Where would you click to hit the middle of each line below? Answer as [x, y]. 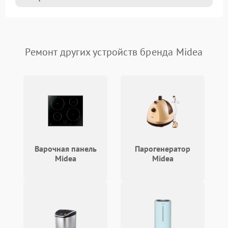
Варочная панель [65, 149]
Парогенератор [163, 149]
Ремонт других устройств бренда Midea [114, 52]
